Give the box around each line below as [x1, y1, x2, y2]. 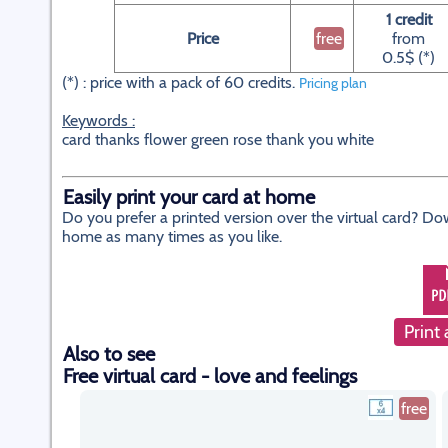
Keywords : [62, 111, 135, 130]
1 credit [385, 10, 432, 29]
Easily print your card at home [63, 185, 315, 209]
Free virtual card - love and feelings [63, 364, 357, 388]
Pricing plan [299, 74, 367, 92]
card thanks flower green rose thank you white [62, 130, 374, 149]
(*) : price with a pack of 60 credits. [62, 73, 299, 92]
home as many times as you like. [62, 227, 282, 246]
